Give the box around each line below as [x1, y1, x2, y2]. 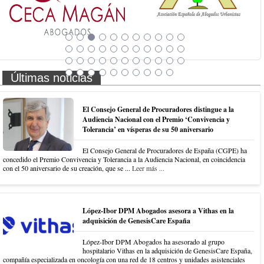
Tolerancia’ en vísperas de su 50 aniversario [82, 124, 213, 135]
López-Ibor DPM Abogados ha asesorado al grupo [82, 237, 225, 247]
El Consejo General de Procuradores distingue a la [82, 104, 234, 115]
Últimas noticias [11, 71, 93, 85]
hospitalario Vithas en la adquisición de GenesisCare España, [82, 246, 252, 256]
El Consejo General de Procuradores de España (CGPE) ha [82, 146, 247, 156]
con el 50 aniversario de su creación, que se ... [3, 163, 132, 173]
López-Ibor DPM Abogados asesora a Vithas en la [82, 206, 234, 216]
